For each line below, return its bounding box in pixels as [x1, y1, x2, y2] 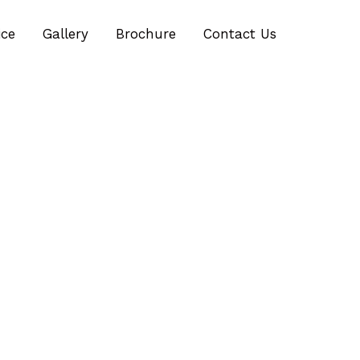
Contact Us [203, 26, 276, 42]
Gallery [43, 26, 88, 42]
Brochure [116, 26, 176, 42]
